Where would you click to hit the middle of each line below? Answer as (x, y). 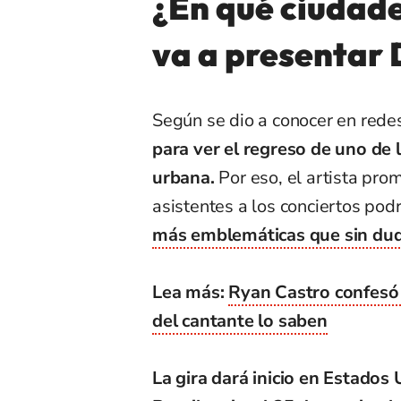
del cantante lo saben (240, 320)
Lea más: (191, 292)
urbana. (186, 177)
